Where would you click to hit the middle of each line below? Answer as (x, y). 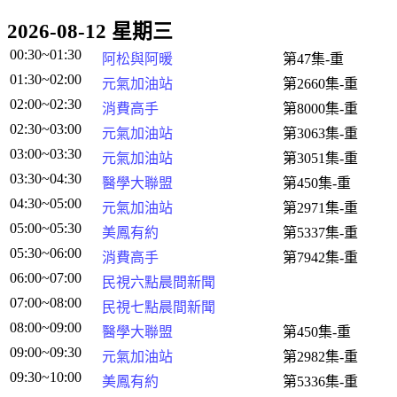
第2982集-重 (320, 357)
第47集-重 (313, 59)
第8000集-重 (320, 109)
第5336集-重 (320, 381)
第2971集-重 (320, 208)
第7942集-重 (320, 257)
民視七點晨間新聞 (159, 307)
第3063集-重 (320, 133)
